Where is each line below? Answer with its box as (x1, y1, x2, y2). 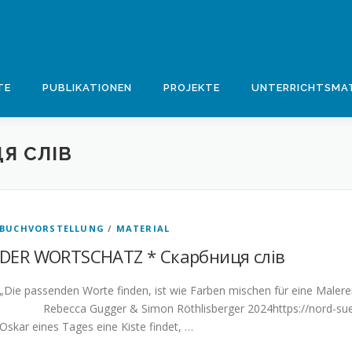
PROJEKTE (163, 82, 220, 93)
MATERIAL (115, 222, 170, 234)
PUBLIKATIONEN (42, 82, 132, 93)
